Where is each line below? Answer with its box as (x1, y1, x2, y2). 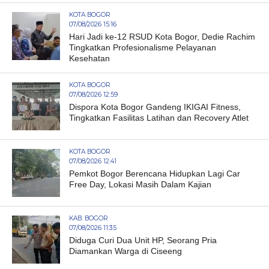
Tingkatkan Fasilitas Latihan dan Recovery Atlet (68, 113, 249, 123)
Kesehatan (68, 53, 110, 64)
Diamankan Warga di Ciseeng (68, 246, 182, 256)
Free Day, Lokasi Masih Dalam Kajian (68, 180, 211, 190)
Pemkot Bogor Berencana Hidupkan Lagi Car (68, 169, 240, 179)
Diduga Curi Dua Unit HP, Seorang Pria (68, 235, 217, 246)
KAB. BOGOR (68, 214, 108, 223)
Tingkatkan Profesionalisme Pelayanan (68, 43, 216, 53)
